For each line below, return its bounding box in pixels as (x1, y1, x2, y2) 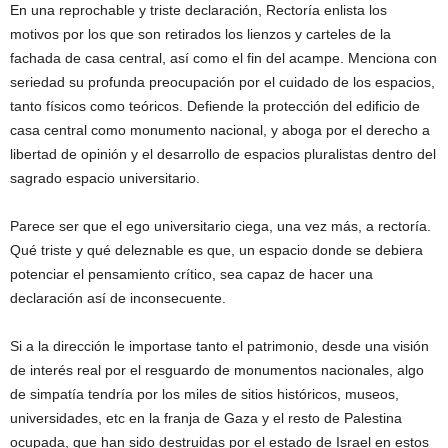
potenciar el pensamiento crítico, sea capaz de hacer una (10, 266, 373, 283)
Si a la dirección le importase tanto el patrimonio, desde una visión (10, 338, 429, 355)
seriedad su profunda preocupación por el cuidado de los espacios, (10, 74, 435, 91)
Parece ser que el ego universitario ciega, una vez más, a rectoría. (10, 218, 431, 235)
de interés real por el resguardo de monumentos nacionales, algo (10, 362, 424, 379)
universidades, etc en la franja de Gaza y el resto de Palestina (10, 410, 402, 427)
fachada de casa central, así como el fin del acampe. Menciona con (10, 50, 437, 67)
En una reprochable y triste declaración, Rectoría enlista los (10, 2, 387, 19)
